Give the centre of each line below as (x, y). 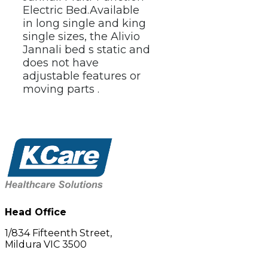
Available (115, 10)
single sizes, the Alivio (81, 36)
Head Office (36, 212)
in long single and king (84, 23)
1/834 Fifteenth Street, (58, 233)
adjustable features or (82, 76)
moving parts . (61, 89)
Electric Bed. (56, 10)
